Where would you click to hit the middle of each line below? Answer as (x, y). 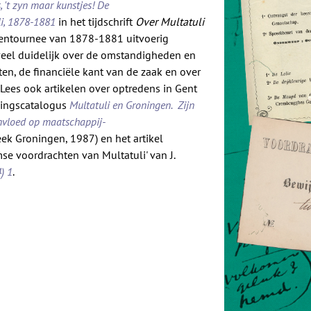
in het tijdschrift (96, 22)
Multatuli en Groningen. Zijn (132, 105)
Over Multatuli (170, 22)
